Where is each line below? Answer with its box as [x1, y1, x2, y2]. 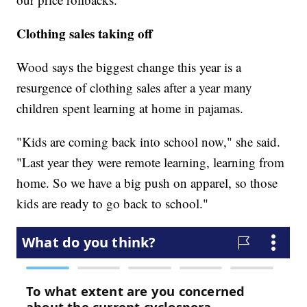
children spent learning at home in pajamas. [16, 99, 244, 116]
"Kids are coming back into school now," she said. [16, 132, 281, 150]
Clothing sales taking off [16, 23, 153, 42]
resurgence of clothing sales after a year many [16, 78, 253, 96]
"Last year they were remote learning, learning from [16, 153, 285, 171]
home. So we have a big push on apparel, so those [16, 173, 278, 191]
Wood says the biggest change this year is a [16, 58, 242, 75]
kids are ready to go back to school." [16, 194, 209, 212]
